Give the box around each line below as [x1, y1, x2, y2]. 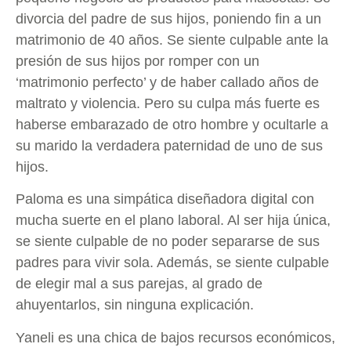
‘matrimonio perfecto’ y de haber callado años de [16, 74, 319, 91]
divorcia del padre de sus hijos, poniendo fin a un [16, 11, 321, 27]
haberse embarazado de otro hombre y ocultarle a [16, 117, 328, 133]
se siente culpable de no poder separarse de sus [16, 233, 320, 250]
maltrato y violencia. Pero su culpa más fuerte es [16, 96, 320, 112]
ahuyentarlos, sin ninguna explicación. [16, 297, 254, 313]
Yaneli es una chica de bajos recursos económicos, [16, 329, 335, 346]
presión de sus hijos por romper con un [16, 53, 259, 70]
